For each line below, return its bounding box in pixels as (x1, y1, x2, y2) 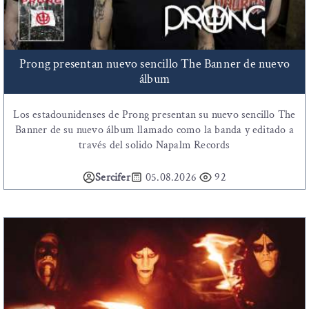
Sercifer (95, 170, 130, 186)
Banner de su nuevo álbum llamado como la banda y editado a (15, 123, 294, 138)
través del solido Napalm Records (79, 138, 230, 153)
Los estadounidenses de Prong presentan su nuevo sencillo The (13, 108, 296, 123)
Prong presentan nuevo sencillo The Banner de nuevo (19, 56, 290, 72)
